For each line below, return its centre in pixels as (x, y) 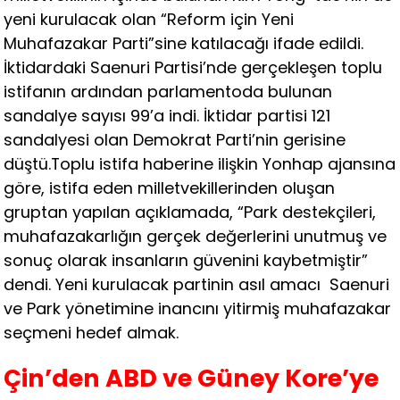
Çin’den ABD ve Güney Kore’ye (192, 378)
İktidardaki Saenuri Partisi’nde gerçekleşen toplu (193, 67)
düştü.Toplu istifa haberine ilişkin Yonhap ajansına (200, 163)
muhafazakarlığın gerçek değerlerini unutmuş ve (196, 236)
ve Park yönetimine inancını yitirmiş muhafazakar (198, 308)
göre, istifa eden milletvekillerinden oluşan (170, 187)
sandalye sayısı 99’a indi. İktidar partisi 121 (167, 115)
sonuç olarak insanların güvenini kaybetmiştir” (186, 260)
